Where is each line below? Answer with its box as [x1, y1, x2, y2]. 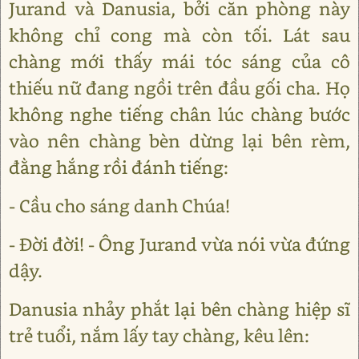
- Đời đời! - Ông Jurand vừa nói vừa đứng [9, 232, 350, 256]
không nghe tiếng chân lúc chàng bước [9, 103, 350, 126]
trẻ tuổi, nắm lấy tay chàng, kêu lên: [9, 324, 309, 347]
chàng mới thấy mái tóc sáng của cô [9, 50, 350, 73]
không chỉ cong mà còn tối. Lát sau [9, 23, 350, 46]
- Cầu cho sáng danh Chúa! [9, 194, 230, 217]
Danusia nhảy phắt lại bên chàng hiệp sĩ [9, 297, 350, 321]
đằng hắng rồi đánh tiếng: [9, 155, 228, 179]
